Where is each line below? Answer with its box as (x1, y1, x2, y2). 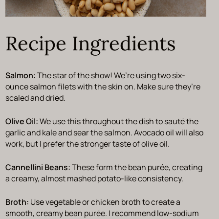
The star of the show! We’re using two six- (37, 69, 185, 81)
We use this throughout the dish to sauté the (39, 115, 198, 127)
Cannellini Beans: (5, 161, 72, 173)
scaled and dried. (5, 92, 67, 103)
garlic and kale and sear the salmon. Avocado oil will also (5, 127, 203, 138)
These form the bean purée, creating (71, 161, 202, 173)
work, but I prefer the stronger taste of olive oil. (5, 138, 171, 149)
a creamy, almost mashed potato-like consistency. (5, 173, 185, 184)
